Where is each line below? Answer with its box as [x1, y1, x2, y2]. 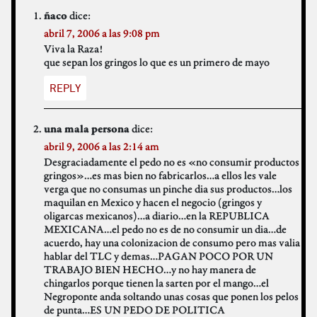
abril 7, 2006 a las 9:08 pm [44, 26, 160, 40]
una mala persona [44, 122, 129, 137]
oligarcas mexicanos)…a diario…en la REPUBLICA [44, 209, 270, 223]
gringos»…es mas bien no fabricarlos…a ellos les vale [44, 168, 277, 183]
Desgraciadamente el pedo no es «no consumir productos [44, 155, 299, 169]
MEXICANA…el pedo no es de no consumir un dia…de [44, 222, 287, 236]
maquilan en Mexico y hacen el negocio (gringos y [44, 195, 262, 209]
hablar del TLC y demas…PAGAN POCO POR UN [44, 249, 273, 263]
